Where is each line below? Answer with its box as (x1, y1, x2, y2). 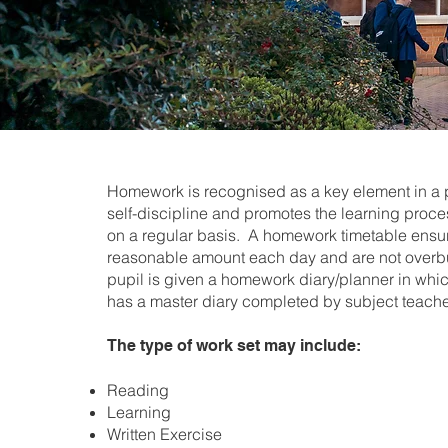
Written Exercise (107, 424, 223, 444)
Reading (107, 380, 170, 400)
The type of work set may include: (107, 336, 370, 355)
